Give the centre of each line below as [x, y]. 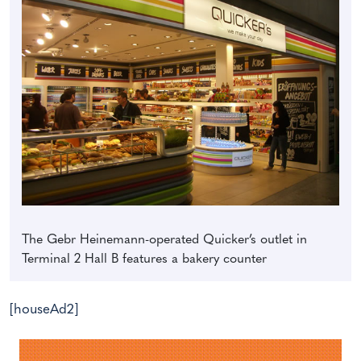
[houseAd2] [44, 309]
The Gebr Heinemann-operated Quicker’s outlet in [164, 240]
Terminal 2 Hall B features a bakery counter [144, 259]
